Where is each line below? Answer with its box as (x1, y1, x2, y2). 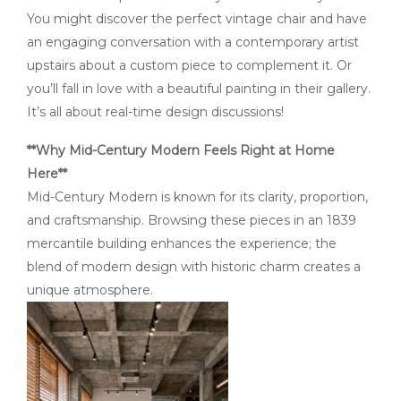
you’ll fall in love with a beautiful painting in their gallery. (27, 80, 371, 97)
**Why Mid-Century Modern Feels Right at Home (27, 141, 335, 158)
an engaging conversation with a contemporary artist (27, 33, 359, 50)
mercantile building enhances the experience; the (27, 235, 337, 252)
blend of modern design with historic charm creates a (27, 258, 361, 275)
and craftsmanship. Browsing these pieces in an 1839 (27, 211, 356, 228)
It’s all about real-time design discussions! (27, 103, 284, 120)
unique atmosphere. (27, 281, 153, 298)
